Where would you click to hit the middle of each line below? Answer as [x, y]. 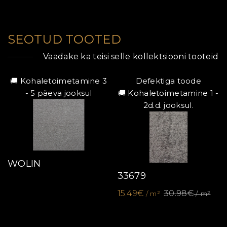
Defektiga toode [168, 81]
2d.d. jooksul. [168, 105]
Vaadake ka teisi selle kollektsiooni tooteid [131, 57]
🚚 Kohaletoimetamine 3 [59, 81]
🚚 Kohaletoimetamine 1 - [168, 93]
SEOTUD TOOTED [64, 40]
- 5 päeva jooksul [59, 93]
